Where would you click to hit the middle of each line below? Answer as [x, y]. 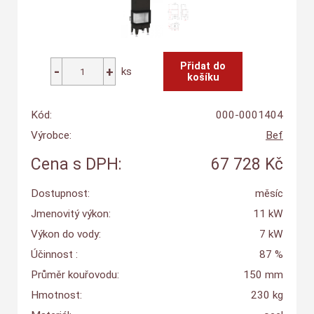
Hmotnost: [56, 295]
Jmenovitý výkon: [70, 214]
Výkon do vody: [66, 234]
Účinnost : [54, 255]
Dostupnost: [60, 194]
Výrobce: [51, 136]
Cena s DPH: [76, 165]
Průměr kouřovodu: [75, 275]
